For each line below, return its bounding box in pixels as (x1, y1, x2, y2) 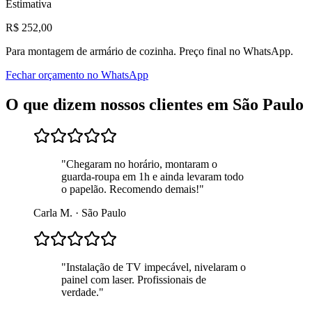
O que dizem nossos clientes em (6, 95, 233, 114)
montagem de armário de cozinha (28, 45, 173, 57)
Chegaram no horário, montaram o (66, 158, 217, 171)
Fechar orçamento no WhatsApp (6, 68, 148, 81)
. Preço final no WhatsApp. (173, 45, 293, 57)
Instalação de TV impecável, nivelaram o (66, 261, 246, 274)
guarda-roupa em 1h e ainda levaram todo (61, 171, 244, 183)
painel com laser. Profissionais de (61, 274, 206, 286)
